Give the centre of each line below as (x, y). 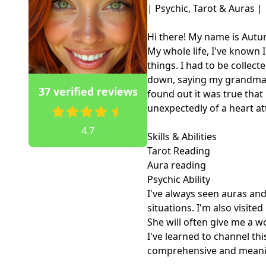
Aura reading (177, 165)
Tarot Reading (179, 151)
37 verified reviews (88, 91)
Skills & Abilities (182, 137)
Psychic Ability (179, 179)
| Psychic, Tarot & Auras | (205, 8)
